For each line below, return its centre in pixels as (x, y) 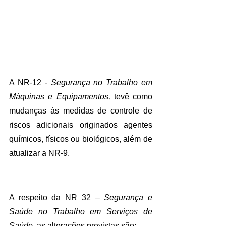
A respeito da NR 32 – (57, 198)
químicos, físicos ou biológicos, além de (81, 139)
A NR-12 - (30, 83)
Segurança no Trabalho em (101, 83)
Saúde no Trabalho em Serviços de (81, 212)
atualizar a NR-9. (39, 153)
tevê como (133, 97)
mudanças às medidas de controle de (81, 111)
